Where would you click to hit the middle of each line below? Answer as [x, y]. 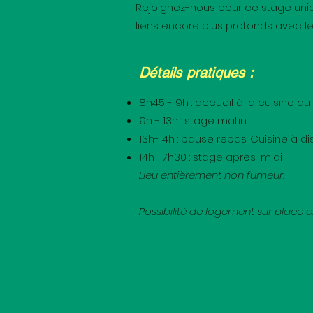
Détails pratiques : [196, 73]
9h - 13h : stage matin [193, 121]
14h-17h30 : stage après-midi [211, 157]
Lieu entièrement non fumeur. [212, 175]
